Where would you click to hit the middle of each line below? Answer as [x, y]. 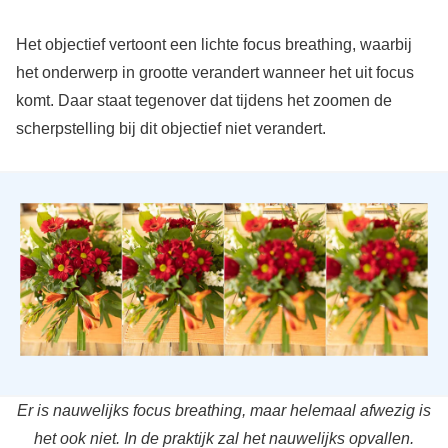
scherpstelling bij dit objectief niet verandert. [170, 128]
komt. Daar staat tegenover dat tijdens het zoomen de [203, 100]
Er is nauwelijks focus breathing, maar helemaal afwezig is [224, 410]
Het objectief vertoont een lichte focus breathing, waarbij [213, 44]
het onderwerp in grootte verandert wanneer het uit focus [214, 72]
